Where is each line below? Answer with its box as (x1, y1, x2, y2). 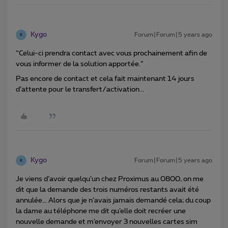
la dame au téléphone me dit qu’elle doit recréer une (16, 208, 186, 215)
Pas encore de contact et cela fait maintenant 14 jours (16, 75, 194, 83)
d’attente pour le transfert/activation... (16, 86, 144, 94)
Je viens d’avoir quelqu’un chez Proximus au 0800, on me (16, 176, 204, 183)
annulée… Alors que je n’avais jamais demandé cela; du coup (16, 197, 211, 205)
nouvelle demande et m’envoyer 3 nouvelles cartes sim (16, 218, 197, 226)
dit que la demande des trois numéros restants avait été (16, 186, 199, 194)
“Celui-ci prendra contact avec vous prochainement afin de (16, 50, 207, 58)
